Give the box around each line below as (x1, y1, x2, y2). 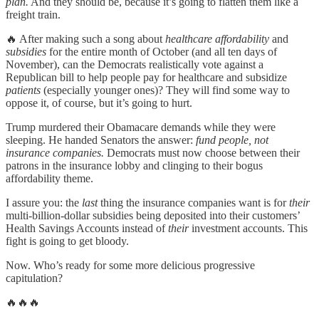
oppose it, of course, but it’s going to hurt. (6, 97, 192, 110)
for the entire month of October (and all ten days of (46, 46, 277, 58)
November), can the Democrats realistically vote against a (6, 58, 263, 71)
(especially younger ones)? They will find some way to (41, 84, 290, 97)
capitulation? (6, 272, 63, 285)
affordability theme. (6, 172, 93, 185)
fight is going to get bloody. (6, 235, 129, 248)
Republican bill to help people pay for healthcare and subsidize (6, 71, 287, 84)
